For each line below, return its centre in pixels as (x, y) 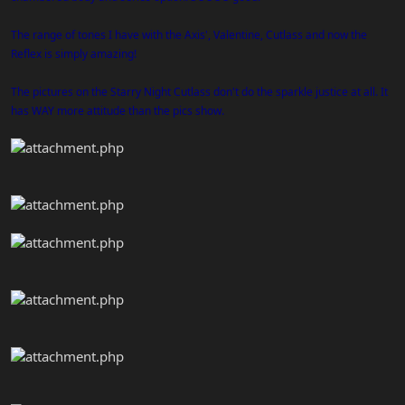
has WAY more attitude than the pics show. (118, 110)
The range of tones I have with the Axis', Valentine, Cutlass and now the (189, 34)
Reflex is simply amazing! (74, 53)
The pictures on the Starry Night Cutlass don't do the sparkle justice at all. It (199, 91)
